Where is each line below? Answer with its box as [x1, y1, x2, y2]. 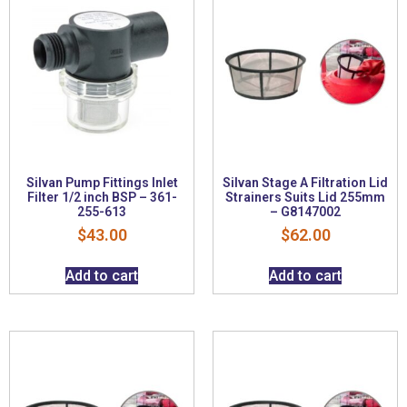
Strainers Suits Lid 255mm [225, 189, 385, 204]
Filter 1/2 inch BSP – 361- [26, 189, 177, 204]
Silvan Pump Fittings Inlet [25, 174, 178, 190]
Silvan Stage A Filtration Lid [223, 174, 388, 190]
